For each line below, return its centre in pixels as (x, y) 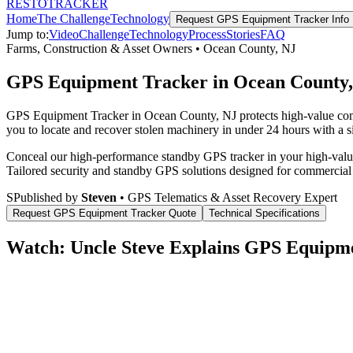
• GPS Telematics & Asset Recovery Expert (227, 197)
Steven (99, 197)
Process (207, 34)
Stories (243, 34)
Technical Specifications (264, 213)
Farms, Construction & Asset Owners (99, 48)
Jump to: (28, 34)
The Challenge (74, 19)
